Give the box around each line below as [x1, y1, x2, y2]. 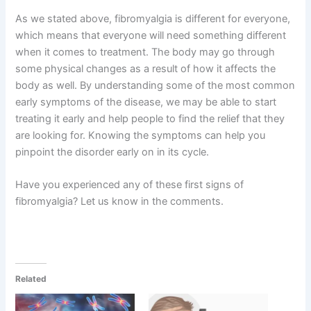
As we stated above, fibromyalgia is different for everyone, [15, 12, 291, 25]
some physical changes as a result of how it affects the [15, 62, 276, 75]
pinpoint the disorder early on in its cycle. [15, 145, 210, 158]
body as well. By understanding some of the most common [15, 78, 296, 92]
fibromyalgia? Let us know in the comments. [15, 195, 224, 208]
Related [15, 273, 47, 284]
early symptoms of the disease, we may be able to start [15, 95, 277, 108]
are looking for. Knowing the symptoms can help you [15, 128, 266, 142]
